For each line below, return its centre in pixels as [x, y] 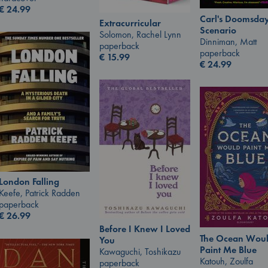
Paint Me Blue [228, 249]
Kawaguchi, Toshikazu [140, 252]
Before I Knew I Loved [145, 229]
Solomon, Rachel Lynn [140, 35]
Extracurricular [130, 23]
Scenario [218, 31]
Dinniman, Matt [228, 42]
